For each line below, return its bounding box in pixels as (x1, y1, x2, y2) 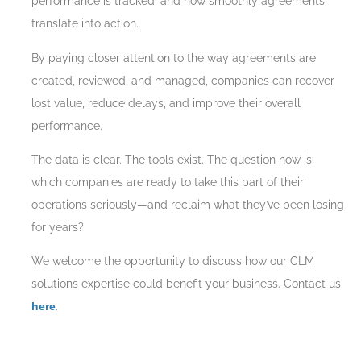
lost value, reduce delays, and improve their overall (31, 96, 301, 110)
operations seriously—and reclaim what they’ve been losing (31, 197, 344, 211)
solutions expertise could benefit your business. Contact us (31, 277, 341, 291)
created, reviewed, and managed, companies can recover (31, 73, 334, 87)
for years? (31, 220, 84, 234)
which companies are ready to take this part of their (31, 175, 304, 189)
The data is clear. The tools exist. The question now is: (31, 152, 314, 166)
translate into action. (31, 17, 139, 31)
